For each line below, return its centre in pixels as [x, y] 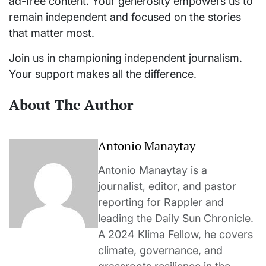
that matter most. [52, 33]
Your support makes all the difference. [103, 74]
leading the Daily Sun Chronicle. [176, 218]
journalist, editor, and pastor [167, 186]
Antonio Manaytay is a [153, 170]
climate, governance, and [160, 251]
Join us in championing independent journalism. [126, 58]
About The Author [71, 105]
